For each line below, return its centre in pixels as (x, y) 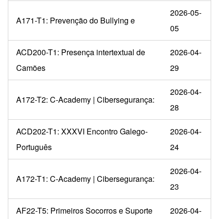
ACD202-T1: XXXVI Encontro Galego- (82, 131)
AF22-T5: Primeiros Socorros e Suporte (84, 210)
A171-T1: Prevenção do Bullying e (76, 20)
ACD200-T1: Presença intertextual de (81, 52)
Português (34, 147)
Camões (31, 67)
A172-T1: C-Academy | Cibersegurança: (85, 178)
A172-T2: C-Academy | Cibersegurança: (85, 99)
